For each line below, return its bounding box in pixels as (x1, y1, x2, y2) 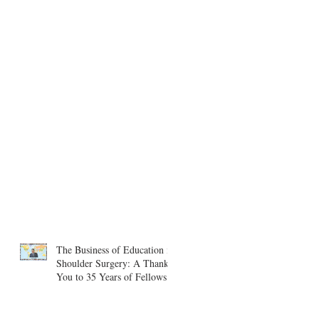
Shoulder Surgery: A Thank (56, 256, 169, 270)
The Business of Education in (56, 242, 174, 256)
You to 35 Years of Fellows (56, 269, 167, 283)
